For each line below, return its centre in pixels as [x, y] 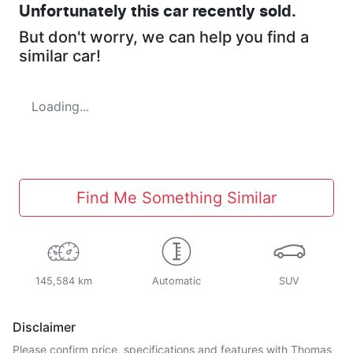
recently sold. [242, 12]
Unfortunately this [91, 12]
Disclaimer [44, 327]
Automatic [176, 281]
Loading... [60, 107]
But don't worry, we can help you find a [164, 37]
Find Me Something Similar [176, 198]
